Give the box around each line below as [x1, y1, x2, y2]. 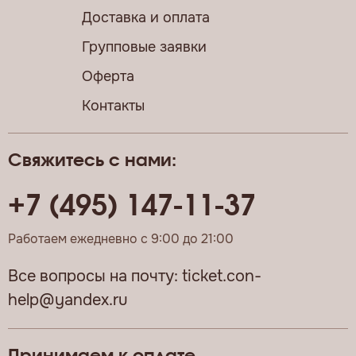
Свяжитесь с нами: [8, 152, 176, 170]
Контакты [82, 97, 145, 115]
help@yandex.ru [8, 290, 128, 311]
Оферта [82, 68, 134, 86]
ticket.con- [182, 266, 261, 287]
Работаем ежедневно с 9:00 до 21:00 [8, 230, 234, 248]
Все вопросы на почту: [8, 266, 182, 287]
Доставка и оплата [82, 9, 210, 27]
